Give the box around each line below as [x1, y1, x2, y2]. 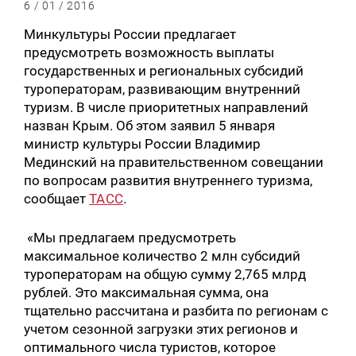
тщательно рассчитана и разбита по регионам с [24, 302, 329, 319]
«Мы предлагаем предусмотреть [24, 229, 237, 246]
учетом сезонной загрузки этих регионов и [24, 320, 299, 337]
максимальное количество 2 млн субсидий [24, 247, 301, 264]
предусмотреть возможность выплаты [24, 44, 275, 61]
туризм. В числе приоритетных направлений [24, 99, 309, 116]
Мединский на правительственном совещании [24, 154, 324, 171]
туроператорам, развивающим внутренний [24, 81, 301, 98]
